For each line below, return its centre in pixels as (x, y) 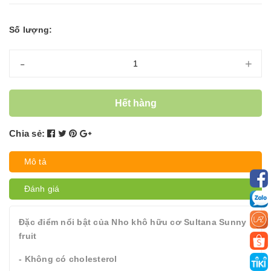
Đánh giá (42, 189)
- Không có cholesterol (68, 259)
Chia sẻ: (27, 133)
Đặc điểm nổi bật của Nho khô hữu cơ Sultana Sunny (133, 222)
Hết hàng (135, 103)
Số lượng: (31, 30)
